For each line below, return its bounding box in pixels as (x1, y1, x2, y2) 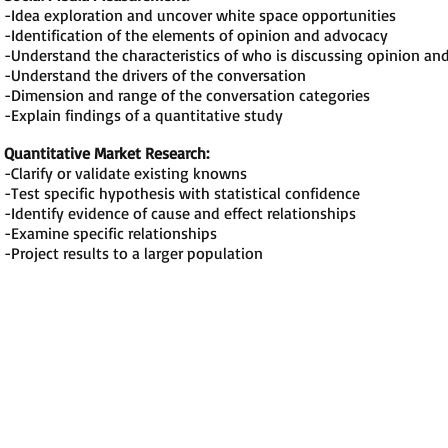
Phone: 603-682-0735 (35, 365, 158, 380)
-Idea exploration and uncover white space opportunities (4, 5, 396, 25)
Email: (35, 383, 76, 398)
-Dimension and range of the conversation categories (4, 85, 370, 105)
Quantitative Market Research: (4, 143, 209, 163)
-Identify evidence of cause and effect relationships (4, 203, 356, 223)
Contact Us (35, 347, 100, 362)
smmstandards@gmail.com (76, 383, 235, 398)
